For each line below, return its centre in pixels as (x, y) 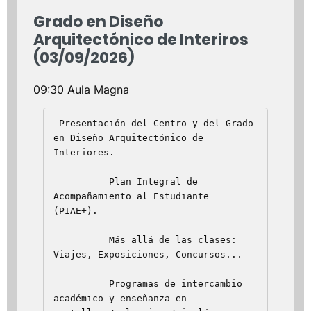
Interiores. (90, 152)
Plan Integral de (81, 181)
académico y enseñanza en (120, 298)
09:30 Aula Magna (81, 89)
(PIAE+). (76, 210)
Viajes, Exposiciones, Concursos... (148, 254)
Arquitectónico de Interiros (141, 40)
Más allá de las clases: (81, 239)
